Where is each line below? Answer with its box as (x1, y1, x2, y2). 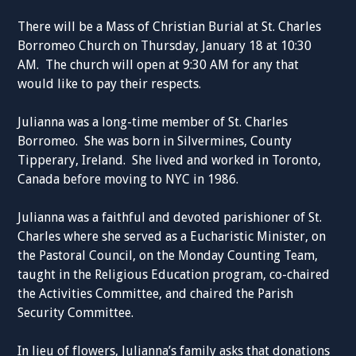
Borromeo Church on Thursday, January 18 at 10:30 (17, 38, 312, 53)
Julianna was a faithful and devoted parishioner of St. (17, 210, 323, 225)
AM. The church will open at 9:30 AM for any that (17, 57, 300, 72)
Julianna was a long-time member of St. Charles (17, 114, 288, 130)
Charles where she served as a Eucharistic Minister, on (17, 229, 327, 244)
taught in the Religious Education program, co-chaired (17, 267, 331, 282)
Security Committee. (17, 305, 134, 320)
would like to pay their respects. (17, 76, 202, 91)
